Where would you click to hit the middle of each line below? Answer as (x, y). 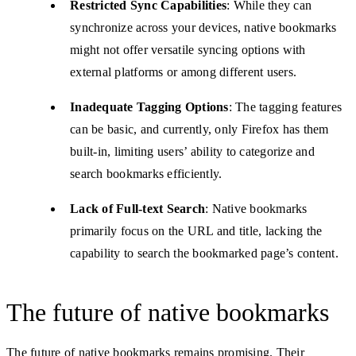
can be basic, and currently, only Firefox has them (199, 129)
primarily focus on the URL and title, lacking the (196, 230)
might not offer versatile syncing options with (188, 49)
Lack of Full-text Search (137, 208)
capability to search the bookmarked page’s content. (204, 253)
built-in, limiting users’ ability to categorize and (192, 151)
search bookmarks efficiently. (146, 173)
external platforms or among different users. (183, 72)
